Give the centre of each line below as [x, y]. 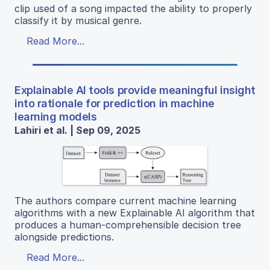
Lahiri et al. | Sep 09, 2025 [77, 130]
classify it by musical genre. [78, 21]
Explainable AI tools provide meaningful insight [135, 90]
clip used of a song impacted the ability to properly [133, 9]
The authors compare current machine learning [125, 200]
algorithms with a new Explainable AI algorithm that [135, 212]
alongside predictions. [64, 237]
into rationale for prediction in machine [115, 104]
